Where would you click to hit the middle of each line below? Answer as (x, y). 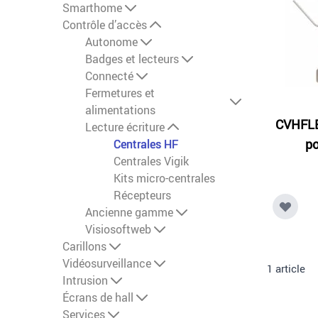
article (289, 269)
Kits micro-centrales (164, 179)
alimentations (120, 110)
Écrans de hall (98, 298)
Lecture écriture (125, 127)
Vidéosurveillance (107, 264)
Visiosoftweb (118, 230)
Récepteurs (142, 196)
